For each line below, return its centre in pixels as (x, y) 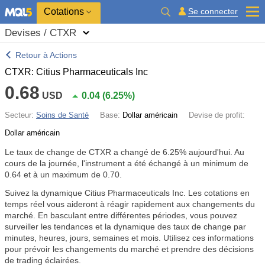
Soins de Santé (62, 115)
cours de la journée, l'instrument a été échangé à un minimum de (127, 163)
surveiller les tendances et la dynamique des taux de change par (125, 227)
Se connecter (213, 11)
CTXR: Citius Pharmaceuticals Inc (76, 72)
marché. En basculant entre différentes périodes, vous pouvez (121, 215)
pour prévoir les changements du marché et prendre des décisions (129, 249)
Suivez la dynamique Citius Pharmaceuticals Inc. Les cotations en (127, 193)
